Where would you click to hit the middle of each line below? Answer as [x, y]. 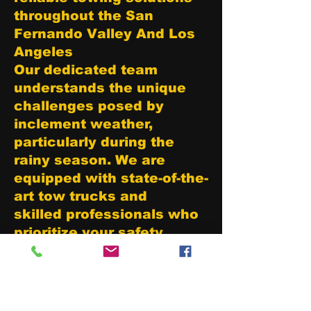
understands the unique [100, 88]
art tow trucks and [81, 196]
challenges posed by [89, 106]
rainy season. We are [90, 160]
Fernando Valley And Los [104, 34]
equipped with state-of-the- [111, 178]
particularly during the [94, 142]
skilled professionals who [106, 214]
